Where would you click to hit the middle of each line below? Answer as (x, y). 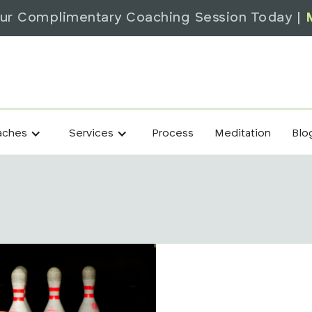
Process (173, 133)
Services (91, 134)
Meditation (243, 133)
